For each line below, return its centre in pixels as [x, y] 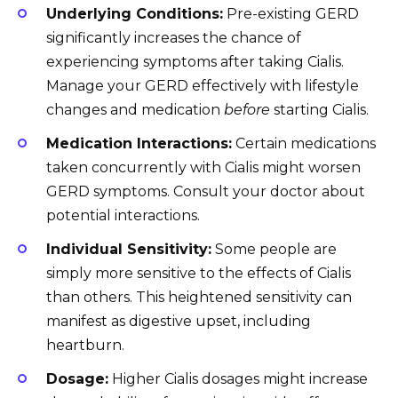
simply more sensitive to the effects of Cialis [199, 274]
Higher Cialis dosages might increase [238, 379]
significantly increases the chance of [174, 37]
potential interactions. [123, 216]
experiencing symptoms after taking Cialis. [195, 61]
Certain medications [304, 144]
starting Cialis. [319, 109]
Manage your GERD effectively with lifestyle [203, 85]
